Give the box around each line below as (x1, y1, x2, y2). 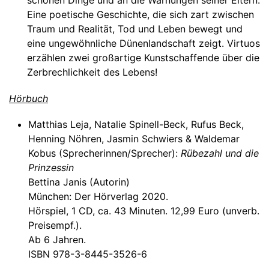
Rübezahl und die (181, 147, 259, 159)
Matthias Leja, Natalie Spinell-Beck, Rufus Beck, (28, 118, 244, 130)
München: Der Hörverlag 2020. (28, 190, 168, 202)
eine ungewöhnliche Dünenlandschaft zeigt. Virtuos (27, 37, 260, 50)
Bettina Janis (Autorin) (28, 175, 130, 188)
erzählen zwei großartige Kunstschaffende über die (27, 52, 259, 64)
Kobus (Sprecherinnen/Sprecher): (28, 147, 181, 159)
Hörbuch (9, 92, 48, 104)
